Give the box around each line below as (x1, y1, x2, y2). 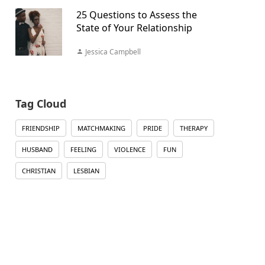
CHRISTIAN (21, 166, 56, 175)
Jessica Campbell (83, 47, 141, 57)
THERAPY (179, 124, 208, 132)
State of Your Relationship (76, 21, 192, 34)
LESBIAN (73, 166, 99, 175)
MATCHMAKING (77, 124, 125, 132)
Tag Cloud (15, 96, 66, 111)
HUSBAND (21, 145, 53, 154)
